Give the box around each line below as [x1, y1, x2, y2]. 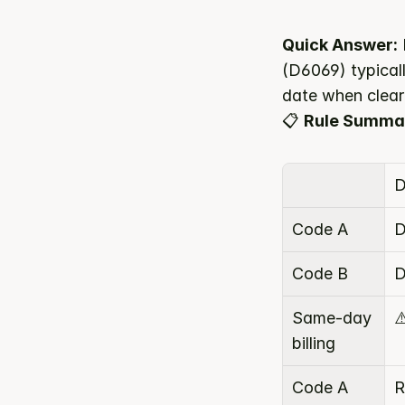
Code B [292, 264, 348, 283]
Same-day [292, 308, 372, 327]
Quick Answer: [282, 35, 398, 54]
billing [292, 334, 335, 353]
